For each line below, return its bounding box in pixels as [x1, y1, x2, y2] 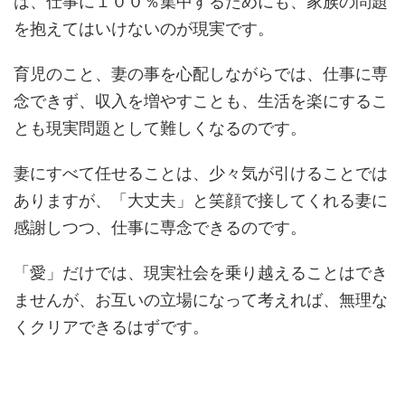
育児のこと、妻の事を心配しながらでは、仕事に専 [14, 64, 388, 83]
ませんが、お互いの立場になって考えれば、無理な [14, 290, 388, 309]
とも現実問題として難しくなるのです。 [14, 118, 306, 137]
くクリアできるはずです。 [14, 317, 209, 336]
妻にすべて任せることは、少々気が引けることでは [14, 164, 388, 183]
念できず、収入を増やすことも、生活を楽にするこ [14, 91, 388, 110]
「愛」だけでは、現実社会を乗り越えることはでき [14, 263, 388, 282]
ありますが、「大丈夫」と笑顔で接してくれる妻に [14, 191, 388, 210]
